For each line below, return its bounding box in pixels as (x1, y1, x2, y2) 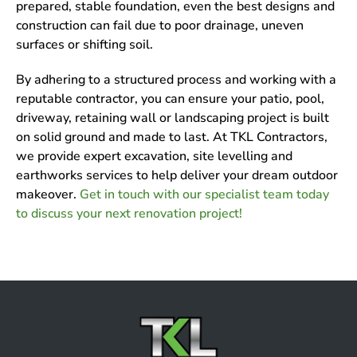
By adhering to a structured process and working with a (16, 71, 336, 88)
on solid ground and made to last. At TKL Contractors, (16, 128, 328, 146)
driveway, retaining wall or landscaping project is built (16, 109, 329, 127)
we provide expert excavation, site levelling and (16, 147, 292, 165)
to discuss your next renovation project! (16, 205, 242, 222)
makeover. (16, 186, 80, 203)
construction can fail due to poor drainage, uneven (16, 17, 304, 34)
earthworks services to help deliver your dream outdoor (16, 167, 338, 184)
